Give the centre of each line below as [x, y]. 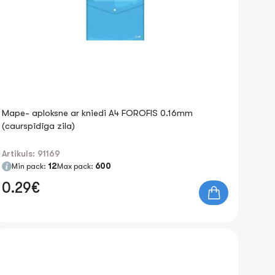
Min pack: [29, 166]
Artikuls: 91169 [31, 153]
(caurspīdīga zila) [38, 126]
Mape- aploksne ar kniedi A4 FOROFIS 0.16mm [97, 113]
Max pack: [76, 166]
